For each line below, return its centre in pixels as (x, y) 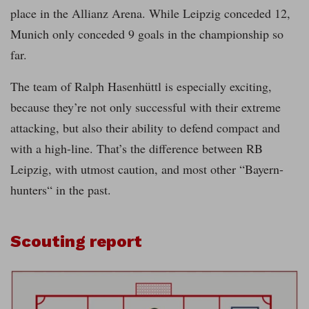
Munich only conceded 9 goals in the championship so (147, 33)
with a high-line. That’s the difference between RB (137, 148)
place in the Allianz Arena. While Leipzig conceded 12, (150, 13)
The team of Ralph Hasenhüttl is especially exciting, (141, 86)
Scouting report (76, 241)
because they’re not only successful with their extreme (146, 107)
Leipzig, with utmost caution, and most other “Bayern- (147, 169)
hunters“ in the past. (61, 189)
